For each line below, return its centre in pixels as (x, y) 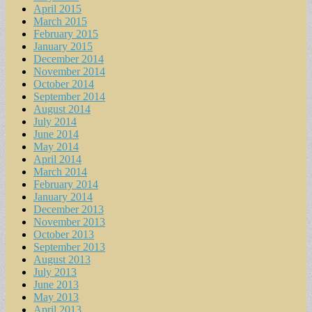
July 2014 (55, 121)
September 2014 (69, 96)
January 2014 (63, 196)
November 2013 (69, 221)
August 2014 (62, 109)
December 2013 (69, 209)
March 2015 (60, 21)
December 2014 (69, 58)
